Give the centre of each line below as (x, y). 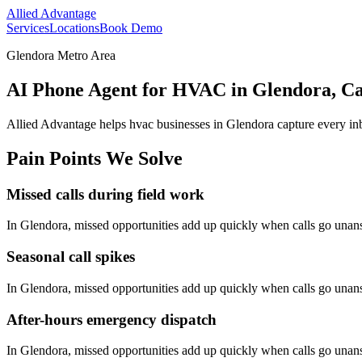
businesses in (190, 124)
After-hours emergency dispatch (112, 319)
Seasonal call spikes (71, 257)
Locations (74, 28)
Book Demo (131, 28)
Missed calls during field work (105, 194)
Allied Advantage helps (68, 124)
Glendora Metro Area (61, 55)
